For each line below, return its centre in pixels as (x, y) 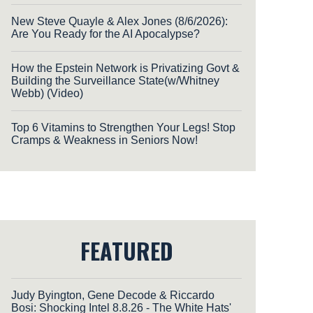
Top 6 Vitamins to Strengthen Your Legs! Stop (123, 127)
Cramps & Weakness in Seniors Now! (104, 140)
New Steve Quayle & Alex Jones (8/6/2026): (119, 21)
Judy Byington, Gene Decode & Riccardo (113, 295)
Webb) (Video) (47, 93)
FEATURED (126, 250)
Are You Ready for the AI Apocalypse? (105, 34)
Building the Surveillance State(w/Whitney (115, 80)
